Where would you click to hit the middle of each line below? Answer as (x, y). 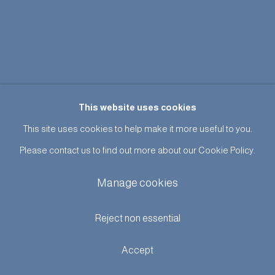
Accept (137, 250)
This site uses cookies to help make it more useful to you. (137, 129)
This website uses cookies (137, 107)
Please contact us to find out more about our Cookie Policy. (137, 150)
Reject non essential (137, 218)
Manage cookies (137, 183)
